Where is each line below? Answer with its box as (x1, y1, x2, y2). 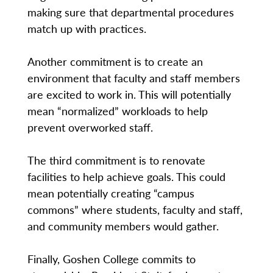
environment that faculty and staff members (27, 69, 240, 85)
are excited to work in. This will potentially (27, 86, 231, 102)
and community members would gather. (27, 218, 219, 233)
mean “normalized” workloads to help (27, 102, 208, 118)
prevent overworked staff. (27, 119, 153, 135)
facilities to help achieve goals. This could (27, 168, 225, 184)
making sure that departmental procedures (27, 4, 234, 19)
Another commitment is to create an (27, 53, 203, 69)
